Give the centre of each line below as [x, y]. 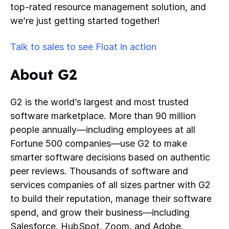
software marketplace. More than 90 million [103, 116]
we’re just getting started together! [85, 20]
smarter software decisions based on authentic [110, 157]
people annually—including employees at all [103, 129]
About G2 [43, 74]
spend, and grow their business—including [100, 212]
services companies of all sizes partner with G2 [110, 185]
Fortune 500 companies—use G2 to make [99, 143]
